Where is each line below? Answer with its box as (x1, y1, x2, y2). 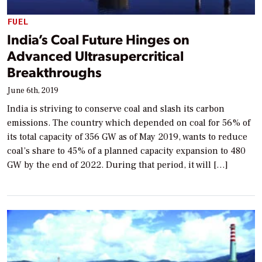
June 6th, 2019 (7, 85, 58, 96)
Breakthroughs (7, 62, 102, 81)
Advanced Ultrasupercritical (7, 46, 184, 64)
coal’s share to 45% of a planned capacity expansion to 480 (7, 144, 246, 157)
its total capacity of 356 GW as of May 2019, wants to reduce (7, 130, 247, 143)
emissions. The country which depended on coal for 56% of (7, 116, 250, 129)
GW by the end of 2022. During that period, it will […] (7, 158, 228, 171)
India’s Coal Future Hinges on (7, 29, 189, 48)
